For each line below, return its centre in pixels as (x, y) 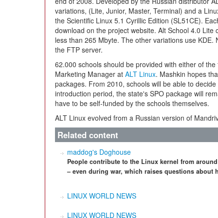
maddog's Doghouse (99, 152)
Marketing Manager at (90, 74)
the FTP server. (79, 50)
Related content (88, 135)
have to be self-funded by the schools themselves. (132, 103)
